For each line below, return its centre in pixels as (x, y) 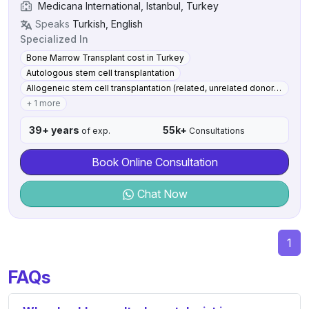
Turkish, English (108, 23)
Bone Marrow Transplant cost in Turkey (105, 57)
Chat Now (161, 193)
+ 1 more (43, 103)
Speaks (52, 23)
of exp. (95, 130)
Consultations (216, 130)
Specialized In (54, 39)
